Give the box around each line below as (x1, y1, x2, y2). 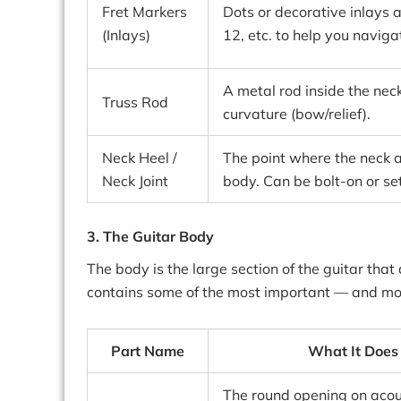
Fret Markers (102, 3, 187, 21)
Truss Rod (102, 93, 168, 111)
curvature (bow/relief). (223, 105, 371, 123)
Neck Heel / (102, 149, 177, 166)
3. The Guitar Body (87, 227, 214, 245)
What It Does (308, 342, 398, 360)
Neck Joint (102, 172, 168, 190)
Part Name (111, 342, 184, 360)
